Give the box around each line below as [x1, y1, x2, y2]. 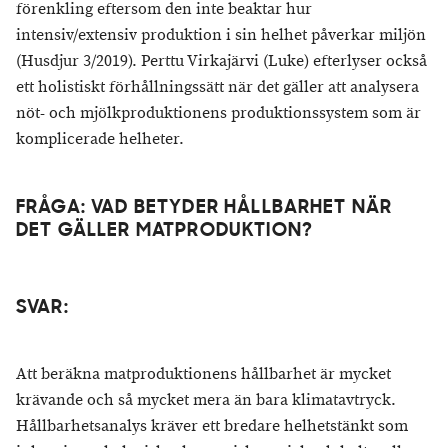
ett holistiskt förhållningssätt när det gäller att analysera [16, 76, 419, 98]
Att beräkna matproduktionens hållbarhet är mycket [16, 363, 391, 385]
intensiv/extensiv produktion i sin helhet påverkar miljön [16, 24, 426, 46]
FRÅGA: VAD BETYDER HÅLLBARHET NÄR [16, 198, 393, 218]
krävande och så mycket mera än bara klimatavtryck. [16, 389, 396, 411]
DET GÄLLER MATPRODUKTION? [16, 221, 313, 241]
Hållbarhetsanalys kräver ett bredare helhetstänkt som [16, 415, 408, 437]
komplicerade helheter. [16, 128, 184, 150]
